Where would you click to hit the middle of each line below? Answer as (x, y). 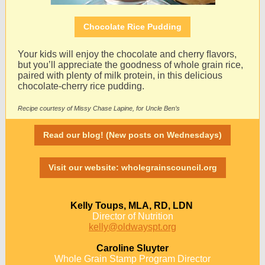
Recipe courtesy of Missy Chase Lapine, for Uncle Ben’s (99, 108)
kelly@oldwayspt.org (132, 227)
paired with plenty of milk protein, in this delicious (120, 75)
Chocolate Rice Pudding (132, 27)
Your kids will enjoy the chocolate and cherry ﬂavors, (127, 54)
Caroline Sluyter (132, 248)
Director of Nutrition (132, 216)
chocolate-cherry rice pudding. (81, 86)
